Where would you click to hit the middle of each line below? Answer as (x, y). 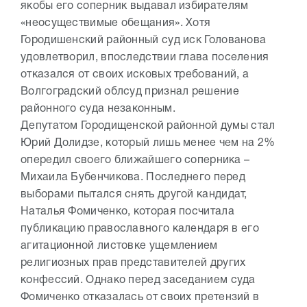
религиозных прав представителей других (133, 263)
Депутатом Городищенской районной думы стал (148, 126)
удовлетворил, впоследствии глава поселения (145, 58)
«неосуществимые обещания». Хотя (116, 24)
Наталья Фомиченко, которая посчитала (127, 212)
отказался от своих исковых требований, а (135, 75)
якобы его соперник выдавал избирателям (135, 7)
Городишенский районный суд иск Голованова (144, 41)
